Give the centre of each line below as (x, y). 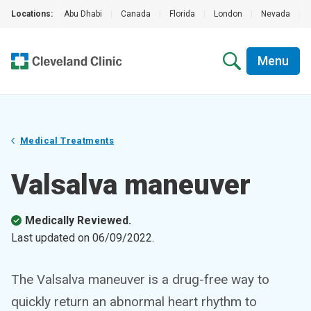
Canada (136, 14)
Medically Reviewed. (78, 220)
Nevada (276, 14)
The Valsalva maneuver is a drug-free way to (140, 279)
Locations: (32, 14)
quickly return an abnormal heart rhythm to (134, 302)
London (228, 14)
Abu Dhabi (83, 14)
